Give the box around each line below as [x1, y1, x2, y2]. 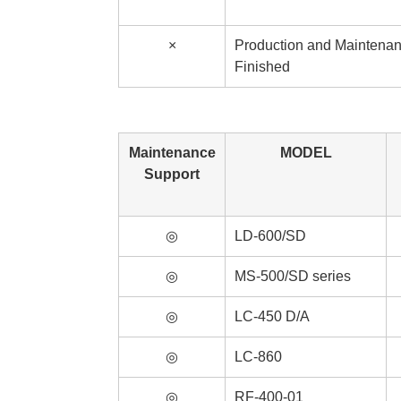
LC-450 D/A [235, 309, 310, 324]
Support [144, 166, 200, 182]
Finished [235, 59, 290, 74]
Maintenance [128, 145, 216, 160]
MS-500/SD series [235, 269, 351, 284]
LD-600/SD [235, 228, 306, 243]
